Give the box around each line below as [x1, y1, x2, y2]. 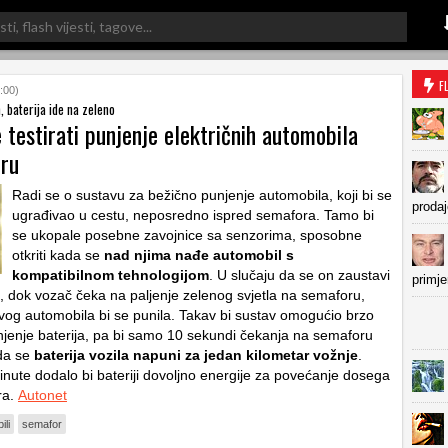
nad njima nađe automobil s [104, 247, 294, 263]
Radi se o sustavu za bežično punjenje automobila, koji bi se [12, 187, 392, 203]
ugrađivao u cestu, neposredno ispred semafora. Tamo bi [12, 207, 374, 223]
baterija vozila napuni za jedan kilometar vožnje [34, 347, 358, 363]
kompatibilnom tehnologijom [12, 267, 209, 283]
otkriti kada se [12, 247, 104, 263]
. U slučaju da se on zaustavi [209, 267, 390, 283]
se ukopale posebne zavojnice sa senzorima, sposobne [12, 227, 362, 243]
